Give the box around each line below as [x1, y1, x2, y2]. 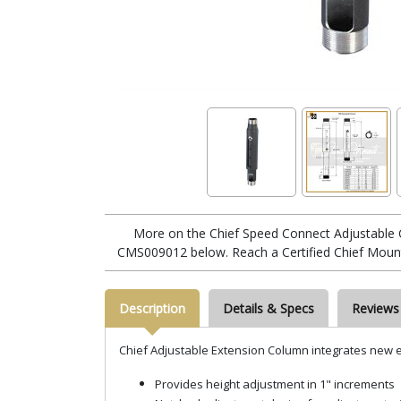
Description [119, 299, 185, 317]
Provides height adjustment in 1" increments [155, 375, 395, 392]
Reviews [352, 299, 399, 317]
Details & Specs [223, 299, 314, 317]
